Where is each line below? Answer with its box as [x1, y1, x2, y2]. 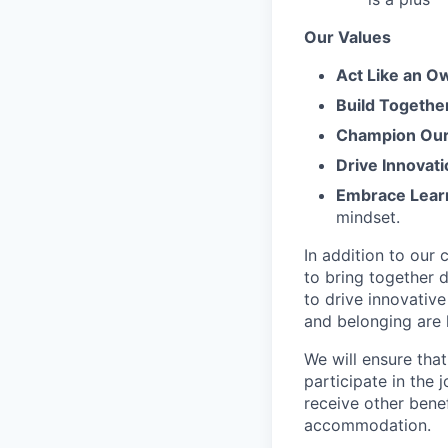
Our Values [304, 27, 391, 47]
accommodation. [304, 415, 431, 435]
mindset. [336, 207, 400, 227]
